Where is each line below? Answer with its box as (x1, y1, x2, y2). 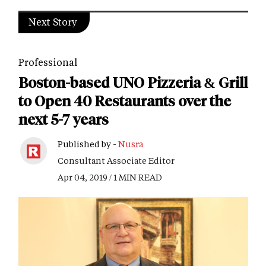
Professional (18, 55, 77, 68)
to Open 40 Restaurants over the (18, 92, 231, 110)
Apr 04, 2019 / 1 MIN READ (58, 171, 162, 183)
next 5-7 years (18, 110, 109, 128)
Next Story (28, 15, 77, 28)
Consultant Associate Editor (58, 154, 175, 166)
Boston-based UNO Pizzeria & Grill (18, 74, 248, 91)
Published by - (58, 138, 118, 150)
